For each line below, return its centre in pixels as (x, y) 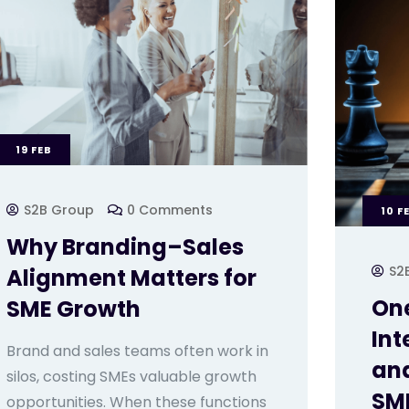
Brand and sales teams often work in (137, 351)
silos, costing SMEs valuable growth (131, 377)
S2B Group (58, 210)
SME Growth (73, 309)
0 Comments (169, 210)
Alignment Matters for (131, 278)
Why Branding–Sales (125, 247)
